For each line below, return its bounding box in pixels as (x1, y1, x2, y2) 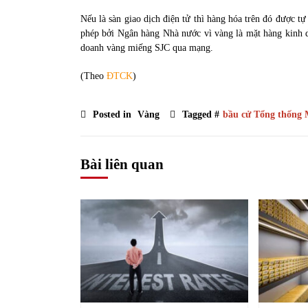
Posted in (93, 109, 134, 120)
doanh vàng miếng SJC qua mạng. (80, 42, 213, 53)
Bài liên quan (80, 155, 164, 173)
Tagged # (182, 109, 219, 120)
